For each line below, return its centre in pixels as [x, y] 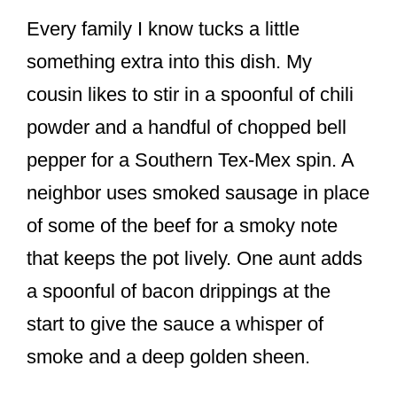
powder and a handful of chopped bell [187, 128]
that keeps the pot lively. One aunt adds [195, 259]
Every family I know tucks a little [163, 29]
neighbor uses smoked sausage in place [198, 193]
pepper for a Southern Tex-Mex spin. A [190, 160]
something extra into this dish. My [169, 62]
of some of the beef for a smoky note [182, 226]
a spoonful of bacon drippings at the [179, 292]
